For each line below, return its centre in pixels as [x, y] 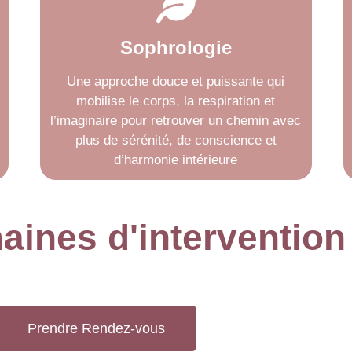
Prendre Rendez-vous [96, 328]
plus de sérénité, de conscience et [176, 140]
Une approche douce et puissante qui [176, 81]
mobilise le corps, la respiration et [176, 101]
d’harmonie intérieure [176, 160]
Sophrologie [176, 48]
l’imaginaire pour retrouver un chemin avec [176, 121]
